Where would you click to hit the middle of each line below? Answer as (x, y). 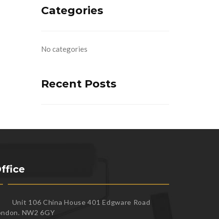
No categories (64, 49)
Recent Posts (78, 84)
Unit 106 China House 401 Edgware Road (80, 202)
